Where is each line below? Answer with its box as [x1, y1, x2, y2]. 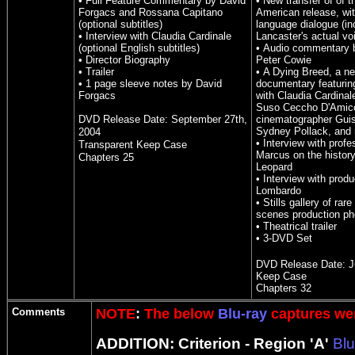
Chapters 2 [78, 151, 128, 163]
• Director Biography [78, 54, 170, 66]
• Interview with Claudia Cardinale [78, 30, 231, 42]
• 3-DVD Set [256, 232, 312, 244]
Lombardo [256, 185, 301, 197]
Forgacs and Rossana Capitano [78, 6, 223, 18]
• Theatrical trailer [256, 220, 337, 232]
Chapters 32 [256, 282, 311, 294]
